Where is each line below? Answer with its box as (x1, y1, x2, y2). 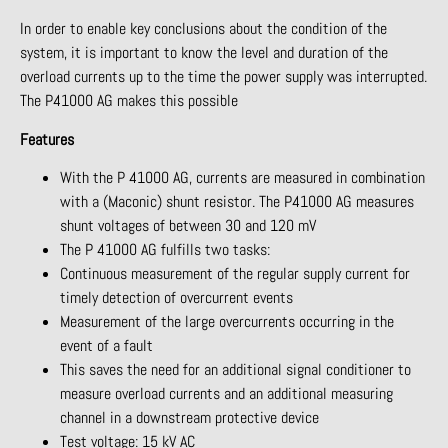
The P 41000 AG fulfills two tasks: (60, 238, 270, 260)
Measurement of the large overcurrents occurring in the (60, 310, 394, 332)
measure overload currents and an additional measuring (60, 382, 393, 404)
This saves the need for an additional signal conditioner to (60, 358, 411, 380)
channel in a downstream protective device (60, 406, 319, 428)
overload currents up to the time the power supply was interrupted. (20, 66, 427, 88)
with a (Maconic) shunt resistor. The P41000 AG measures (60, 190, 414, 212)
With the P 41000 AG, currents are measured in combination (60, 166, 425, 188)
